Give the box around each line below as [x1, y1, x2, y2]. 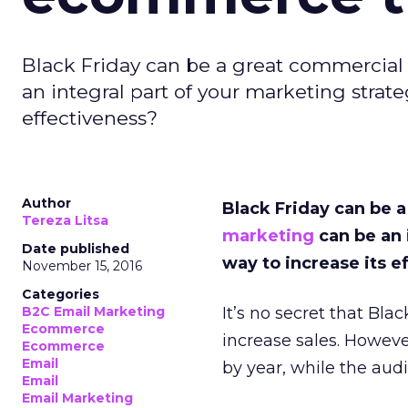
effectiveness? [22, 107, 158, 129]
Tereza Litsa [22, 212, 108, 229]
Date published [22, 240, 129, 257]
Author [22, 195, 71, 211]
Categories [22, 286, 99, 302]
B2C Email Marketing [22, 303, 165, 320]
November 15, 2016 [22, 258, 142, 274]
